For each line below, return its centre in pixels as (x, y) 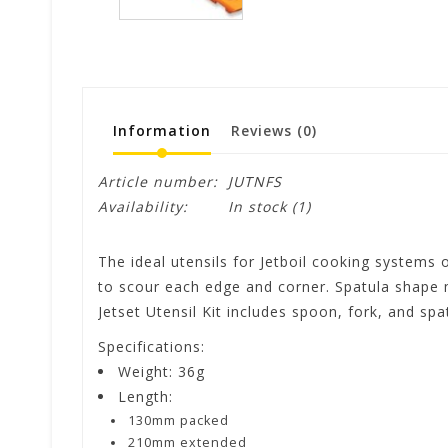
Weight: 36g (161, 371)
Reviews (264, 130)
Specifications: (151, 346)
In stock (257, 206)
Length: (145, 396)
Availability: (143, 206)
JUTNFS (255, 181)
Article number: (158, 181)
